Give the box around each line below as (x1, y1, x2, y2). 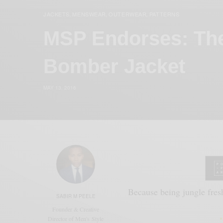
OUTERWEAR (109, 9, 147, 18)
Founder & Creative (52, 205, 100, 213)
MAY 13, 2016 (43, 84, 76, 91)
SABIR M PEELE (56, 192, 96, 200)
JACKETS (43, 9, 70, 18)
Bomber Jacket (43, 55, 185, 77)
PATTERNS (149, 9, 180, 18)
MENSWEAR (72, 9, 106, 18)
